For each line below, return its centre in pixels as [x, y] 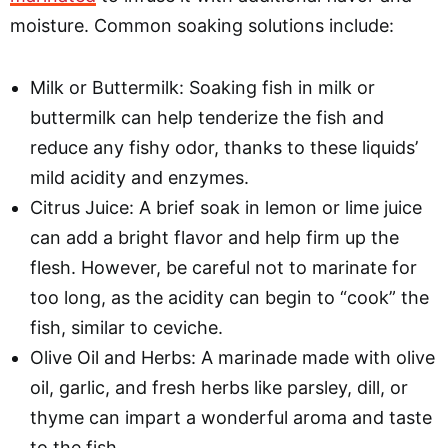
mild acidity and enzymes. [139, 177]
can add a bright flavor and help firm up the [214, 237]
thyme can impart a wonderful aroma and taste [231, 417]
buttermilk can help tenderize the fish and [207, 117]
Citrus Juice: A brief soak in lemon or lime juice [226, 207]
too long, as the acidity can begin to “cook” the [229, 297]
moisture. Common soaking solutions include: [202, 25]
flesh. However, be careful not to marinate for [223, 267]
